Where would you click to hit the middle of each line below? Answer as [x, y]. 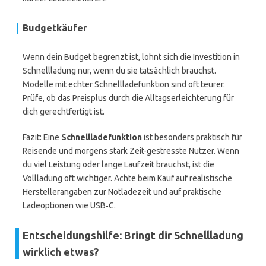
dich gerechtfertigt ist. [64, 112]
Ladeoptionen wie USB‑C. [69, 205]
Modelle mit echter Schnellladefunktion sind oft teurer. [124, 84]
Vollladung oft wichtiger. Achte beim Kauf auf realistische [127, 178]
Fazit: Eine [42, 137]
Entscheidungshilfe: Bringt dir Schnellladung [133, 235]
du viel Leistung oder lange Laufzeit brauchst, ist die [118, 164]
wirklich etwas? [61, 252]
